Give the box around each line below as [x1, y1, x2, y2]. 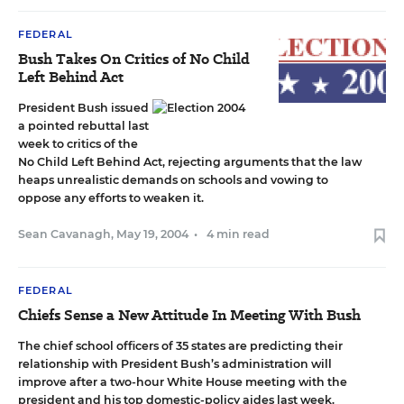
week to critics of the [18, 137, 138, 151]
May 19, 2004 [116, 227, 188, 241]
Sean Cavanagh [18, 227, 111, 241]
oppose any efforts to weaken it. [18, 191, 204, 205]
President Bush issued [18, 101, 149, 115]
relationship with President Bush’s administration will [18, 357, 332, 371]
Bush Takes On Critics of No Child [18, 49, 250, 69]
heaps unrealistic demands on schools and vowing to [18, 173, 328, 187]
